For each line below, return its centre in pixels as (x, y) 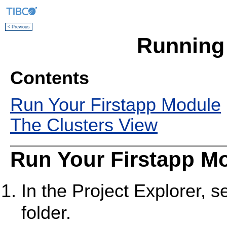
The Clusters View (84, 125)
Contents (50, 78)
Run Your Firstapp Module (116, 105)
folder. (46, 213)
